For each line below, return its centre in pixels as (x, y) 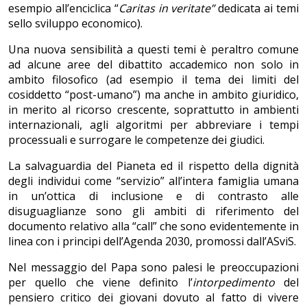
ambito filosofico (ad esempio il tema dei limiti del (153, 80)
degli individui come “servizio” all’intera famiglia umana (153, 181)
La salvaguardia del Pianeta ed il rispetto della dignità (153, 166)
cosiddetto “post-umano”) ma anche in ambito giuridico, (153, 95)
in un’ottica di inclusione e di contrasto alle (153, 196)
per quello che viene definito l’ (100, 283)
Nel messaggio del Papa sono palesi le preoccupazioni (153, 268)
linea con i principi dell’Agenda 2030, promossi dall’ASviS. (152, 242)
